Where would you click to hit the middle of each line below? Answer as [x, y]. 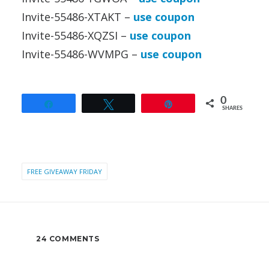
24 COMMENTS [68, 239]
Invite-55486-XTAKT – [77, 17]
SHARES [233, 109]
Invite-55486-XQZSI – [76, 36]
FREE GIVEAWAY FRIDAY [65, 172]
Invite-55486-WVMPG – [81, 54]
